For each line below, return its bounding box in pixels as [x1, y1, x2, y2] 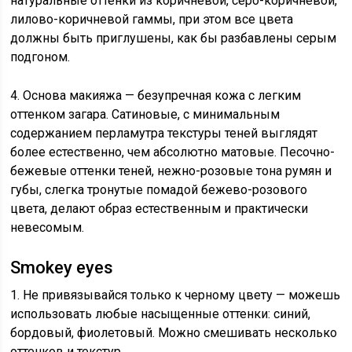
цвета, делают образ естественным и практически [10, 201, 309, 216]
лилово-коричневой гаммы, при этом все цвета [10, 12, 294, 27]
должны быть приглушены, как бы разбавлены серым [10, 31, 337, 46]
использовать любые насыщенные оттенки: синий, [10, 306, 311, 321]
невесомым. [10, 220, 85, 235]
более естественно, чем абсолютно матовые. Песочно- [10, 145, 335, 159]
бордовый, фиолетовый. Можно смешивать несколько [10, 325, 338, 340]
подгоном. [10, 49, 71, 64]
